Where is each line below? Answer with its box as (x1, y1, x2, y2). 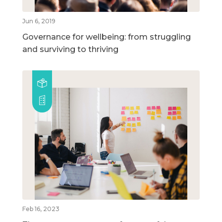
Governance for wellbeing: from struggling (22, 32, 191, 42)
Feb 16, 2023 (22, 205, 59, 213)
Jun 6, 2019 (22, 17, 55, 25)
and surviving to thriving (22, 45, 118, 55)
